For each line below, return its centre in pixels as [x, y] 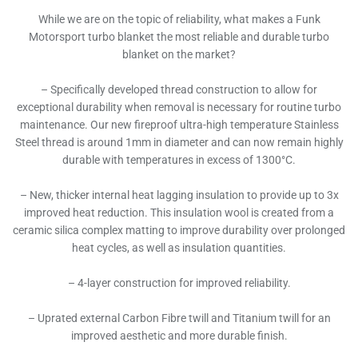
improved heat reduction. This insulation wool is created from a [179, 213]
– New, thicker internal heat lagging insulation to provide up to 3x [179, 195]
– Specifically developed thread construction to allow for [179, 90]
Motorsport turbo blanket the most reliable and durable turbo [179, 37]
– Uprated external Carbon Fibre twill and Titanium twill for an [179, 318]
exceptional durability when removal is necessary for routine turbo [179, 107]
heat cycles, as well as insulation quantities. [179, 248]
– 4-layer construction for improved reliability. [179, 283]
